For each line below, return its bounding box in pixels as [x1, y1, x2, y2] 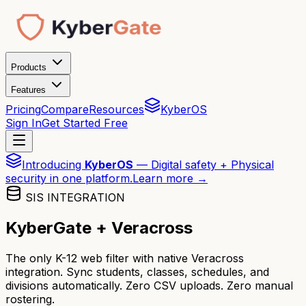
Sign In [5, 116, 42, 130]
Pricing [5, 102, 41, 116]
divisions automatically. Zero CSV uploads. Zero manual [5, 278, 293, 292]
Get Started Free [42, 116, 128, 130]
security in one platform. [5, 171, 133, 185]
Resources [89, 102, 144, 116]
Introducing [22, 158, 85, 171]
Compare [41, 102, 89, 116]
